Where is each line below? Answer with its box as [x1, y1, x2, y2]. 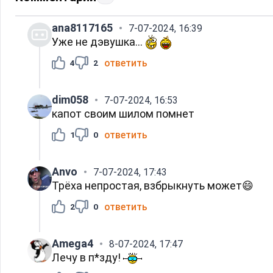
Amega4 [52, 236, 93, 250]
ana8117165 [52, 21, 113, 34]
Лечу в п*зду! [52, 250, 123, 264]
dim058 [52, 93, 88, 106]
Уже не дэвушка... [52, 35, 145, 48]
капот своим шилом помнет [52, 107, 194, 120]
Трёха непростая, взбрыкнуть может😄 [52, 179, 253, 192]
